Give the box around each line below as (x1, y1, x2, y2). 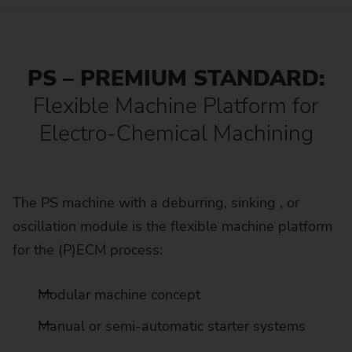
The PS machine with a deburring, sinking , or (13, 192, 299, 212)
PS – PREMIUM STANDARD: (27, 64, 325, 94)
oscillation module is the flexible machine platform (13, 216, 332, 236)
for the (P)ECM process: (13, 240, 163, 259)
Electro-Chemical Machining (38, 119, 313, 149)
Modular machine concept (38, 284, 200, 304)
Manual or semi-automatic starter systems (38, 316, 306, 335)
